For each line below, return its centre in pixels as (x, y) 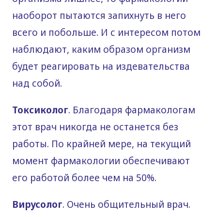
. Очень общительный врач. (126, 204)
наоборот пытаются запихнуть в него (99, 15)
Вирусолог (37, 204)
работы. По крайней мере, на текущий (101, 144)
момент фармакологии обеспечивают (101, 161)
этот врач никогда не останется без (95, 127)
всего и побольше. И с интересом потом (106, 32)
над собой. (37, 83)
